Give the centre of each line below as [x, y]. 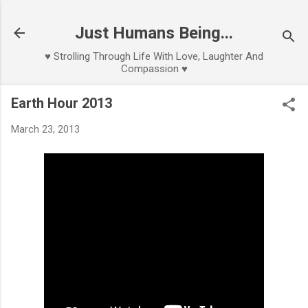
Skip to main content [154, 17]
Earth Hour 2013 [62, 103]
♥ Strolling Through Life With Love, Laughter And [154, 56]
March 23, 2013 [45, 129]
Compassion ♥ [154, 69]
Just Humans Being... [154, 33]
